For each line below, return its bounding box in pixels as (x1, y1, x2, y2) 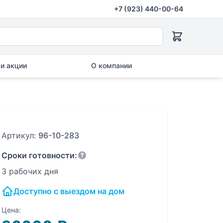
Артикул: (1, 130, 38, 140)
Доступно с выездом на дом (13, 186, 124, 196)
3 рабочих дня (1, 166, 58, 176)
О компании (91, 61, 132, 70)
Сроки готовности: (1, 150, 77, 160)
